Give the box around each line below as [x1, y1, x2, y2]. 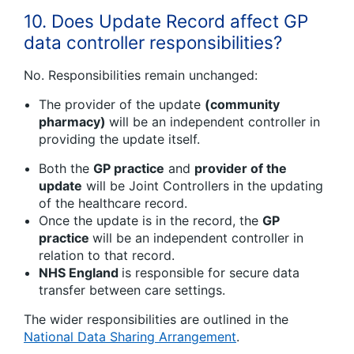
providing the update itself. [39, 131, 200, 148]
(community [205, 96, 280, 113]
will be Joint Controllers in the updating [82, 178, 323, 194]
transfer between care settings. [39, 282, 225, 299]
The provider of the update [39, 96, 205, 113]
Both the [39, 160, 93, 177]
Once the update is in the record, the [39, 213, 262, 229]
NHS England [39, 265, 122, 281]
